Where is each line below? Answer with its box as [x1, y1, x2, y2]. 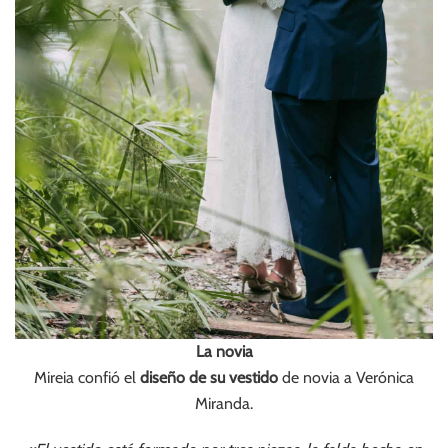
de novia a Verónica [278, 367, 414, 387]
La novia [195, 341, 253, 361]
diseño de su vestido [140, 367, 278, 387]
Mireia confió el [34, 367, 140, 387]
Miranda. [195, 393, 253, 413]
